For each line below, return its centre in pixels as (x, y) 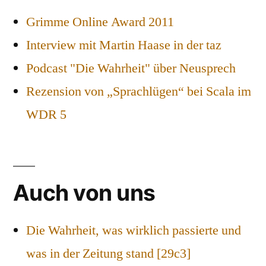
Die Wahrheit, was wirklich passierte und (134, 231)
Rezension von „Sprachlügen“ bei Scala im (139, 92)
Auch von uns (84, 193)
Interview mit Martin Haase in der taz (124, 45)
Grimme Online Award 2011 (100, 22)
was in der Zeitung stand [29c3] (108, 254)
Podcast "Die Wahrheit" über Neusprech (131, 69)
